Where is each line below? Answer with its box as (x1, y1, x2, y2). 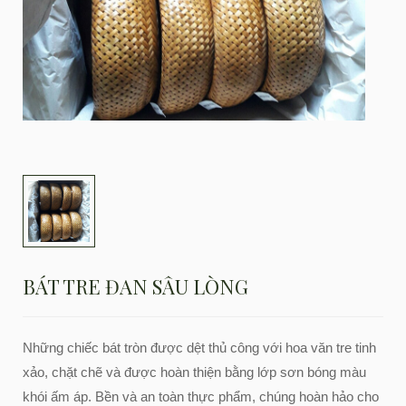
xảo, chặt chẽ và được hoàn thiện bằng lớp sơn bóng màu (23, 364, 366, 380)
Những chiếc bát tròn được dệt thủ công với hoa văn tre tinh (23, 340, 376, 355)
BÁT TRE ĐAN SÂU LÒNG (23, 273, 248, 300)
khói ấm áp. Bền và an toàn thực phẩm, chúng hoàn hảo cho (23, 389, 379, 404)
